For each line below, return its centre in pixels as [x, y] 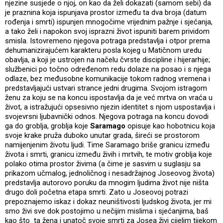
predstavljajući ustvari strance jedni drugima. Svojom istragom [106, 88]
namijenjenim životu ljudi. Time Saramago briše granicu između [107, 145]
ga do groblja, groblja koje [48, 126]
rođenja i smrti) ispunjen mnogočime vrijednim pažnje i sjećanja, [109, 22]
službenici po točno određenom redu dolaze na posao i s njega [108, 69]
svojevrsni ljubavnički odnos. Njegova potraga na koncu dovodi [107, 117]
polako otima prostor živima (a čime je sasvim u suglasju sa [103, 164]
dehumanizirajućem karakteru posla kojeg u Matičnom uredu [103, 51]
